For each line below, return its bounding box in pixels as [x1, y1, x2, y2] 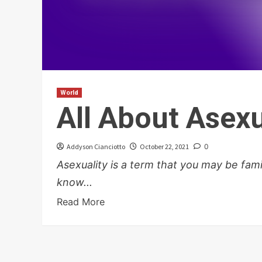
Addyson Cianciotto [67, 142, 125, 151]
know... [57, 176, 92, 189]
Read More [57, 196, 105, 208]
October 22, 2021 [140, 142, 189, 151]
